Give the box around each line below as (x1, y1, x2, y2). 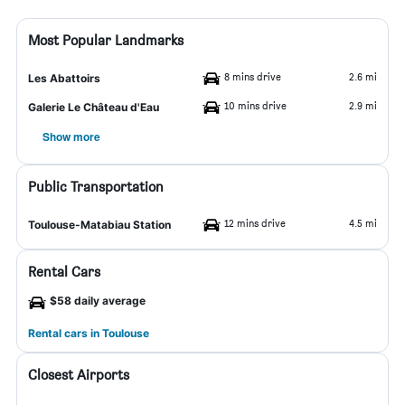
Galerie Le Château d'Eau (28, 100, 159, 114)
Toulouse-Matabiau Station (28, 218, 171, 231)
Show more (42, 128, 100, 145)
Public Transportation (28, 178, 164, 195)
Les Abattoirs (28, 71, 100, 85)
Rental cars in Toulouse (28, 326, 149, 340)
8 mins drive (224, 70, 281, 83)
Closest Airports (28, 366, 129, 383)
